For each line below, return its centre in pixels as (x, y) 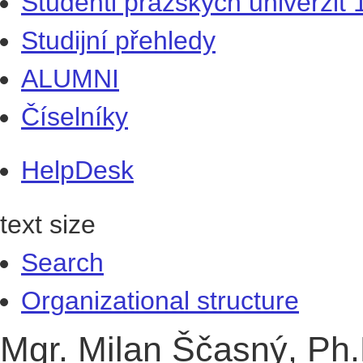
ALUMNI (70, 78)
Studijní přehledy (118, 40)
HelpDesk (77, 171)
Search (62, 262)
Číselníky (75, 116)
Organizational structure (160, 300)
